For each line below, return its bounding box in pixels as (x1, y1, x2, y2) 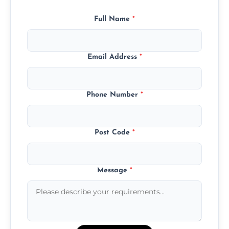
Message (97, 166, 130, 174)
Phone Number (86, 90, 141, 99)
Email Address (87, 53, 140, 61)
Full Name (94, 15, 132, 23)
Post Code (94, 128, 132, 136)
